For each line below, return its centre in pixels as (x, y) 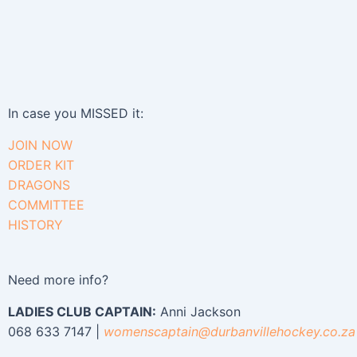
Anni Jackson (198, 312)
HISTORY (35, 225)
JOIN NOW (40, 145)
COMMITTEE (46, 205)
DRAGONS (39, 185)
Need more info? (58, 280)
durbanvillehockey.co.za (283, 331)
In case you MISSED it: (76, 113)
